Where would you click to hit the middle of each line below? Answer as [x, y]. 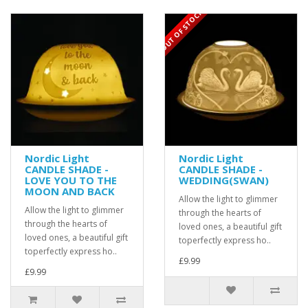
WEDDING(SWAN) [224, 180]
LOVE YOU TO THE [71, 180]
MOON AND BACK [70, 191]
